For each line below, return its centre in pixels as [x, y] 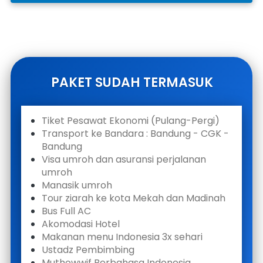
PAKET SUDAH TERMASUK [132, 82]
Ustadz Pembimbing [88, 249]
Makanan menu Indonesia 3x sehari [122, 237]
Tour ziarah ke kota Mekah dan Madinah [134, 198]
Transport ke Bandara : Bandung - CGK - [135, 133]
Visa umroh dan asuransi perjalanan [124, 159]
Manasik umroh [77, 185]
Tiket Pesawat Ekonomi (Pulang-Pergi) [131, 120]
